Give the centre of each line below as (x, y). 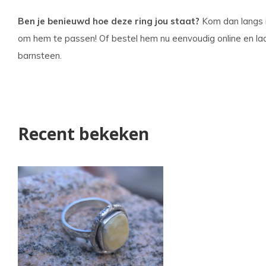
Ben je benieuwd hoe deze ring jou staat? (109, 21)
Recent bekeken (83, 134)
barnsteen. (40, 56)
